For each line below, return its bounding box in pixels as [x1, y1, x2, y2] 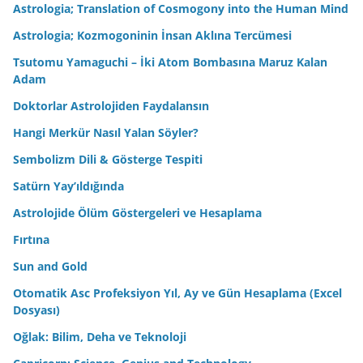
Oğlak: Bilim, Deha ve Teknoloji [13, 328, 186, 344]
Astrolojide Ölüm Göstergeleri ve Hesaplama [13, 204, 262, 220]
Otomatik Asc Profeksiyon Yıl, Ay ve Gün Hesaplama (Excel [13, 284, 342, 301]
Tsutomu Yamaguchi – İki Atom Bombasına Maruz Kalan [13, 53, 327, 70]
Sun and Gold [13, 258, 88, 274]
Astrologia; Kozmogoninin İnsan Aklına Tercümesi [13, 27, 292, 43]
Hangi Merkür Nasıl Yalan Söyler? [13, 124, 199, 140]
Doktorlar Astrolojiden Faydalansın [13, 97, 209, 113]
